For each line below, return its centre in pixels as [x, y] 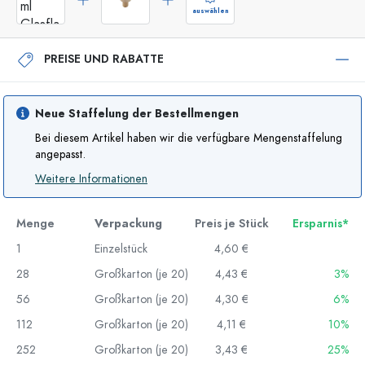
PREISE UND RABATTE [104, 59]
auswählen [210, 11]
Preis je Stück [231, 223]
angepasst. [60, 154]
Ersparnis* [321, 223]
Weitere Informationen [91, 178]
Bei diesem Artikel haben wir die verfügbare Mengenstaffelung [189, 138]
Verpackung [128, 223]
